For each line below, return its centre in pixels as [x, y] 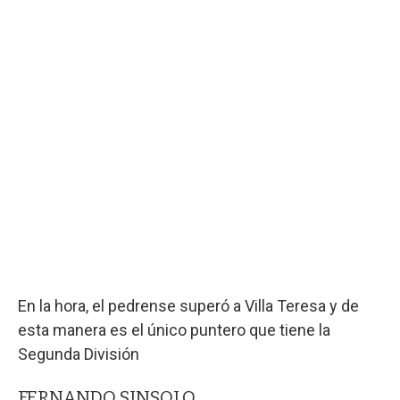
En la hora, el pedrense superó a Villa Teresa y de [188, 305]
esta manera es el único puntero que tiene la [174, 329]
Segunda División [79, 354]
